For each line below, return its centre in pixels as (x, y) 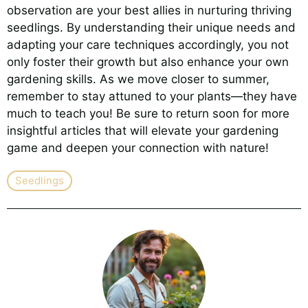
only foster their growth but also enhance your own (148, 62)
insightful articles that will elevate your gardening (143, 130)
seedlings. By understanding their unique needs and (151, 27)
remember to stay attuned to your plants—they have (152, 96)
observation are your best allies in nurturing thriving (149, 10)
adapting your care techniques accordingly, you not (148, 44)
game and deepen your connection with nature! (138, 147)
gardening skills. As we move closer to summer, (138, 79)
